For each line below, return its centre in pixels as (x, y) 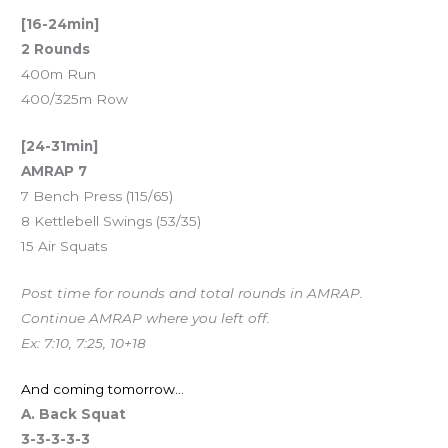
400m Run (59, 73)
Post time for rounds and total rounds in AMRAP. (192, 292)
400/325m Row (75, 98)
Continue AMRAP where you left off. (146, 317)
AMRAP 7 (54, 170)
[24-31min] (60, 145)
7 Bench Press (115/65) (97, 195)
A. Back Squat (74, 414)
